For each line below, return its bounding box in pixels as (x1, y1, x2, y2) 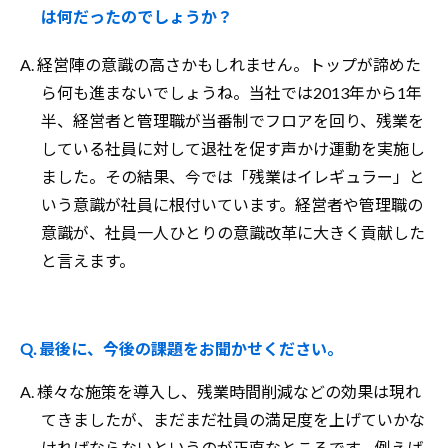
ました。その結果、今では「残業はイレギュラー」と (40, 167, 425, 187)
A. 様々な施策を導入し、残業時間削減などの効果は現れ (20, 382, 421, 402)
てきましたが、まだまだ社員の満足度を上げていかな (40, 410, 425, 430)
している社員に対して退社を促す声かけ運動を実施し (40, 139, 425, 159)
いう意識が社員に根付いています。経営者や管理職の (40, 195, 423, 215)
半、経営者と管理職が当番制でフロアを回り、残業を (40, 111, 424, 131)
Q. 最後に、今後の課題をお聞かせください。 (20, 339, 343, 359)
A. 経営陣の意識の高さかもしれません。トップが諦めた (20, 55, 421, 75)
